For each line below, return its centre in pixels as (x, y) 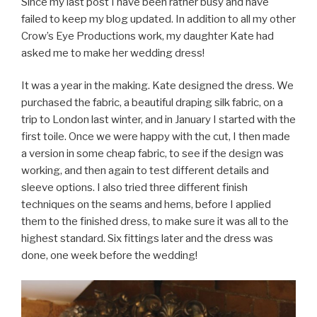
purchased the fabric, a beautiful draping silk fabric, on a (152, 103)
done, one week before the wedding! (109, 256)
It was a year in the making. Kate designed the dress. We (157, 86)
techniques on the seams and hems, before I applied (146, 205)
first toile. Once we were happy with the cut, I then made (156, 137)
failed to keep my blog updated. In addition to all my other (158, 19)
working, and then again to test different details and (145, 171)
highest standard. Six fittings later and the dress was (147, 239)
